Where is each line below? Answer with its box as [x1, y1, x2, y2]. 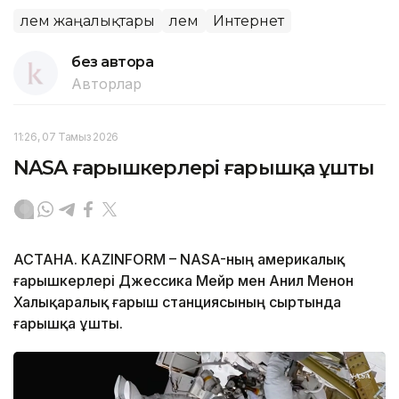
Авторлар [71, 74, 142, 93]
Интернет [213, 12, 284, 29]
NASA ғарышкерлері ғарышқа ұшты [13, 155, 375, 180]
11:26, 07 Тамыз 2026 [13, 129, 118, 143]
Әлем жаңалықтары [20, 12, 155, 29]
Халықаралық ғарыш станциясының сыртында [13, 292, 341, 311]
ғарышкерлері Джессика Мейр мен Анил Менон [13, 271, 354, 289]
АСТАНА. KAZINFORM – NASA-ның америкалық [13, 249, 345, 268]
